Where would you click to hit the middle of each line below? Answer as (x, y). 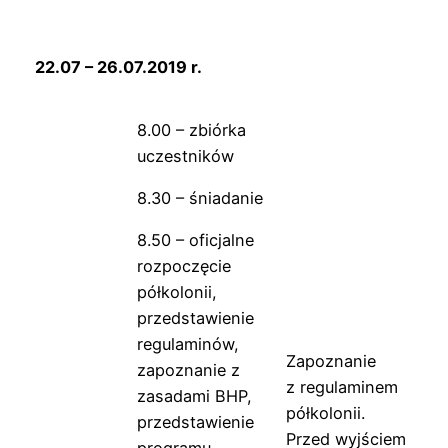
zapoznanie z (188, 370)
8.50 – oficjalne (195, 240)
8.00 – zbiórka (191, 129)
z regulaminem (342, 386)
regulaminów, (188, 344)
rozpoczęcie (184, 266)
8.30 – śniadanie (200, 197)
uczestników (185, 155)
